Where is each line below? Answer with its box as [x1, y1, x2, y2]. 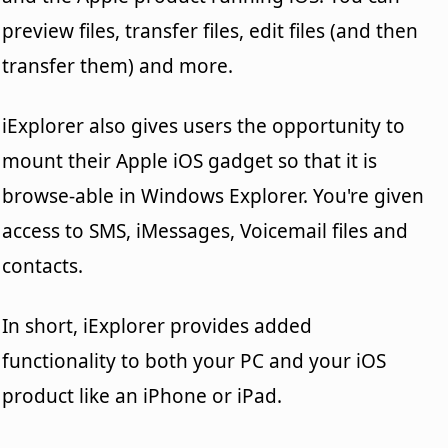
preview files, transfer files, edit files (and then [2, 17, 419, 44]
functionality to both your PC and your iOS [2, 347, 387, 374]
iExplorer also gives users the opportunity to [2, 112, 406, 139]
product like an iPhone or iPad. [2, 382, 283, 409]
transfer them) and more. [2, 52, 234, 79]
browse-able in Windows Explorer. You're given [2, 182, 425, 209]
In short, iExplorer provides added [2, 312, 313, 339]
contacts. [2, 252, 84, 279]
